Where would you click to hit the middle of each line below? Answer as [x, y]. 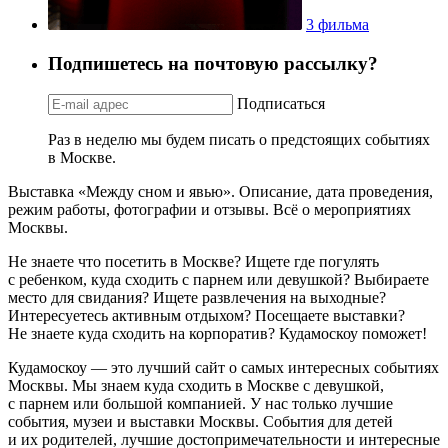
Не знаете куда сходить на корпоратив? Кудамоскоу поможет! [217, 333]
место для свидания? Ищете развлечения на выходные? [197, 297]
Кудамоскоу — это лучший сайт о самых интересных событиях [223, 367]
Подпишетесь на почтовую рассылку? [213, 63]
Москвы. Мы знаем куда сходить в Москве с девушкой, [196, 385]
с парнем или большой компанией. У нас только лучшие [200, 403]
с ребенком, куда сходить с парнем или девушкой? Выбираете [218, 279]
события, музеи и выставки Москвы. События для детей [200, 421]
